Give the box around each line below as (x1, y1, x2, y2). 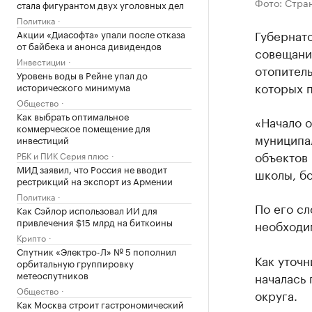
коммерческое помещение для (17, 120, 150, 134)
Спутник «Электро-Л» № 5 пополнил (17, 244, 176, 258)
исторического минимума (17, 79, 130, 93)
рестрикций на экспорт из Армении (17, 173, 173, 187)
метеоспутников (17, 267, 88, 281)
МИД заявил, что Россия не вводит (17, 162, 167, 175)
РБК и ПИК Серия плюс (17, 148, 109, 162)
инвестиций (17, 132, 69, 146)
